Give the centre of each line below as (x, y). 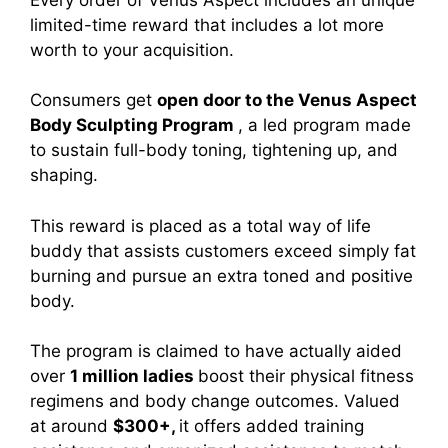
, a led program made (324, 125)
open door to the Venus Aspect (287, 100)
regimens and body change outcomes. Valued (215, 401)
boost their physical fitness (306, 376)
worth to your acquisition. (132, 49)
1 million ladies (134, 376)
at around (71, 426)
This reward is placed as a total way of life (200, 225)
